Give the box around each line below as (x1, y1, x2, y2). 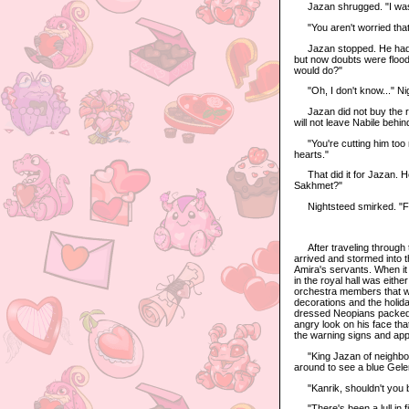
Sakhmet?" (294, 180, 342, 192)
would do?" (294, 64, 342, 76)
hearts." (294, 148, 329, 160)
